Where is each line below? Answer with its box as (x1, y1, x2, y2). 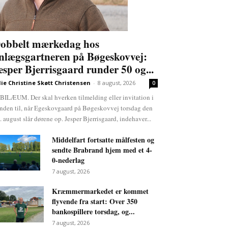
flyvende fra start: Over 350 (52, 195, 137, 207)
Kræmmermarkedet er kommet (52, 185, 149, 196)
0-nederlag (52, 154, 84, 165)
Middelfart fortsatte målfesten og (52, 134, 154, 145)
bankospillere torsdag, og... (52, 206, 135, 217)
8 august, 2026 (98, 78, 135, 87)
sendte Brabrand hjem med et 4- (52, 144, 152, 155)
